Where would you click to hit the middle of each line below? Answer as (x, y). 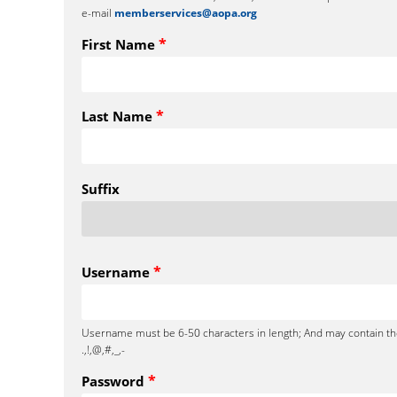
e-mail (98, 13)
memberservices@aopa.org (186, 13)
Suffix (101, 189)
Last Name (119, 117)
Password (115, 381)
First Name (120, 44)
